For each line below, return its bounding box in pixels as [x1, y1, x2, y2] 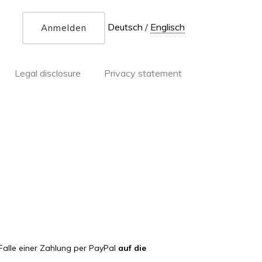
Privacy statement [104, 67, 182, 79]
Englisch [150, 21, 185, 33]
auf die [118, 243, 146, 253]
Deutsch [108, 21, 145, 33]
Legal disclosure [15, 67, 81, 79]
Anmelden [41, 22, 87, 33]
